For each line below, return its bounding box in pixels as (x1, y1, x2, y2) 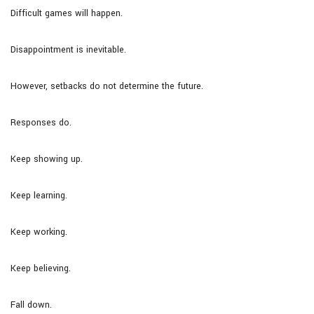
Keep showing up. (11, 152, 83, 165)
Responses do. (11, 116, 71, 129)
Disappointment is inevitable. (11, 43, 126, 56)
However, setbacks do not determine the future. (11, 79, 203, 93)
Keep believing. (11, 261, 71, 275)
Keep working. (11, 225, 67, 238)
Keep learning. (11, 189, 67, 202)
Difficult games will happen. (11, 6, 123, 20)
